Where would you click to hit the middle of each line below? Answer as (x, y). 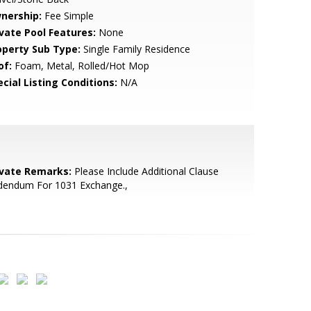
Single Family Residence (135, 49)
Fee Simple (67, 16)
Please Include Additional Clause (145, 171)
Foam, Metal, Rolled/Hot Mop (80, 66)
